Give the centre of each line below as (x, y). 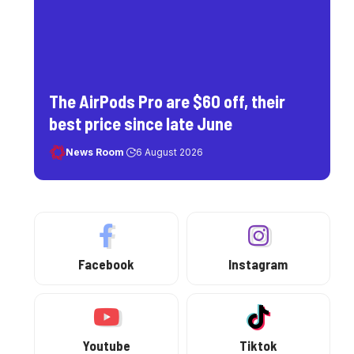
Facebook (107, 264)
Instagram (258, 264)
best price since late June (141, 124)
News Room (94, 153)
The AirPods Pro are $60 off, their (168, 102)
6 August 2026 (169, 153)
